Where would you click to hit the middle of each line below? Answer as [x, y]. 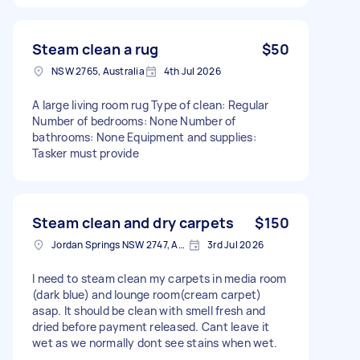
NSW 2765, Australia [98, 71]
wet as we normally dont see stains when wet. [155, 342]
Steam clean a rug [96, 49]
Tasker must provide [86, 153]
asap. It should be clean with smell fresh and [149, 310]
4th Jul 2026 [192, 71]
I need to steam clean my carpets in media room [160, 278]
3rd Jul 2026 [235, 244]
